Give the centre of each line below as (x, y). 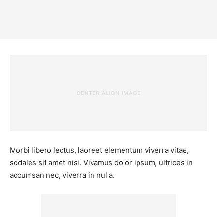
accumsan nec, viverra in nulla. (62, 175)
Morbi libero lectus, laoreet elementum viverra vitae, (99, 150)
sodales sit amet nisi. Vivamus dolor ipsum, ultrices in (101, 163)
